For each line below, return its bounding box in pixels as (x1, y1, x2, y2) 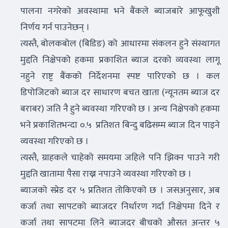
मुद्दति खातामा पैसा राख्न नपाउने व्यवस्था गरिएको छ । (20, 166, 193, 182)
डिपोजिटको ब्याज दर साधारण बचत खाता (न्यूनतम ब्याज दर (20, 85, 220, 100)
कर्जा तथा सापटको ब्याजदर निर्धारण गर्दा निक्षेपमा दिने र (20, 199, 220, 214)
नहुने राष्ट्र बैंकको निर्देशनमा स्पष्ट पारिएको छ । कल (20, 69, 220, 84)
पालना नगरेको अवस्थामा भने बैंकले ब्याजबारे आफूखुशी (20, 4, 220, 19)
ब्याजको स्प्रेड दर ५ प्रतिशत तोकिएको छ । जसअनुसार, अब (20, 183, 220, 198)
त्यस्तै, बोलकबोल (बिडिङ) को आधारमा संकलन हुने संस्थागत (20, 36, 220, 51)
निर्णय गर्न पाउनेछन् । (20, 20, 90, 35)
